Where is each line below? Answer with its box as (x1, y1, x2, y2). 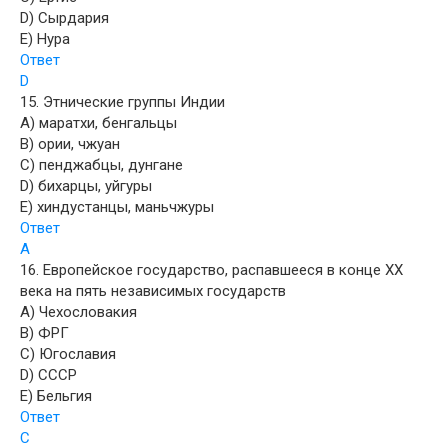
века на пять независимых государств (20, 281, 286, 300)
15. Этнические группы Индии (20, 92, 225, 111)
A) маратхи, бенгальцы (20, 113, 177, 132)
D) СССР (20, 365, 77, 384)
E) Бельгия (20, 386, 92, 405)
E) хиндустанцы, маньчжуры (20, 197, 214, 216)
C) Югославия (20, 344, 116, 363)
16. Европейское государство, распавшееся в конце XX (20, 260, 403, 279)
